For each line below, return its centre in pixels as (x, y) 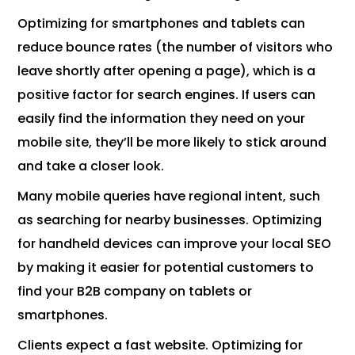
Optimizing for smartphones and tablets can (162, 24)
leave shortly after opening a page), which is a (167, 71)
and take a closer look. (91, 166)
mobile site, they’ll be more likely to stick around (172, 143)
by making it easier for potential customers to (166, 268)
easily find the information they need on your (162, 119)
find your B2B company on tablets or (135, 292)
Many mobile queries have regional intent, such (169, 197)
